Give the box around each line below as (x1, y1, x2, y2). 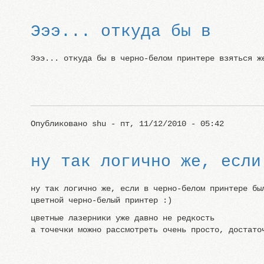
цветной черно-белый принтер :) (30, 196, 172, 205)
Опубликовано (30, 119, 92, 128)
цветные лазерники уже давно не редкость (30, 213, 214, 223)
